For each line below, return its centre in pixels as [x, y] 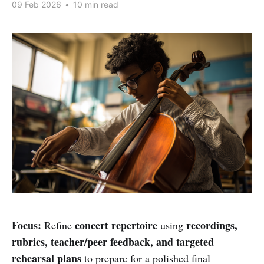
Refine [58, 225]
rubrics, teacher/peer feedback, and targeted [113, 241]
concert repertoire [116, 225]
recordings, [212, 225]
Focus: [27, 225]
